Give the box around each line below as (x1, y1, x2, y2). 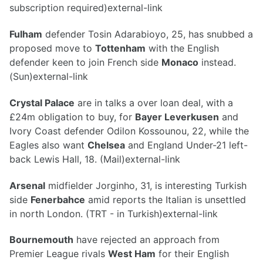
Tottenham (95, 42, 146, 54)
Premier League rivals (9, 248, 108, 260)
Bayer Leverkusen (135, 110, 219, 123)
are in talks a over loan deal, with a (75, 96, 233, 109)
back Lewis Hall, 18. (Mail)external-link (9, 153, 180, 165)
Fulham (9, 28, 42, 40)
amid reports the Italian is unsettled (85, 193, 246, 205)
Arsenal (9, 179, 45, 191)
